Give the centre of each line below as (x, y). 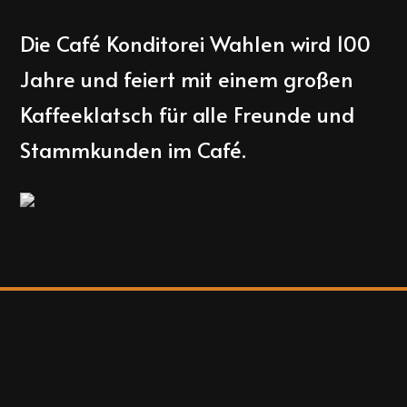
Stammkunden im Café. (134, 149)
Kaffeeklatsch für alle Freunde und (188, 114)
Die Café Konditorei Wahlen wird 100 (196, 43)
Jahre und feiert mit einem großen (187, 78)
